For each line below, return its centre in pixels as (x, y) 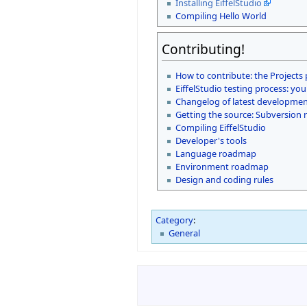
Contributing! (204, 49)
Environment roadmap (222, 166)
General (185, 233)
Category (174, 220)
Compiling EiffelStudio (220, 127)
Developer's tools (211, 140)
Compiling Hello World (221, 15)
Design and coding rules (224, 179)
